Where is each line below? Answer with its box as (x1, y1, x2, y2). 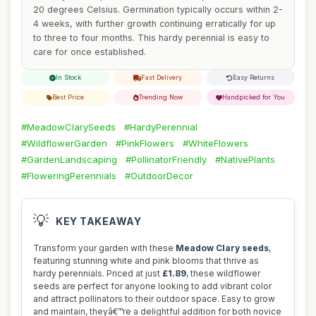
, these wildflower (186, 268, 260, 279)
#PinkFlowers (116, 138, 174, 149)
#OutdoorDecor (125, 170, 193, 181)
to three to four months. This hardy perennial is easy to (33, 32, 269, 43)
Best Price (52, 93, 85, 101)
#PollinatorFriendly (126, 154, 207, 165)
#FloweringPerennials (21, 170, 116, 181)
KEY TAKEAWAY (56, 214, 141, 227)
